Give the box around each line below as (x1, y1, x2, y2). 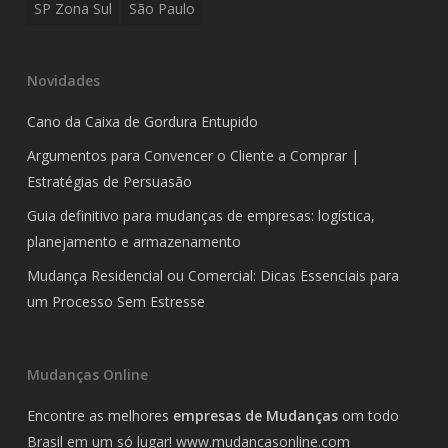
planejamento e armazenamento (26, 231, 241, 251)
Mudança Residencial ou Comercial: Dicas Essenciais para (26, 265, 399, 285)
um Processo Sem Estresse (26, 291, 205, 311)
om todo (337, 405, 399, 425)
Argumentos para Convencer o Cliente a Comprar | (26, 145, 359, 165)
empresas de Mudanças (172, 405, 338, 425)
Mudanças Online (26, 364, 148, 384)
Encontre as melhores (26, 405, 173, 425)
